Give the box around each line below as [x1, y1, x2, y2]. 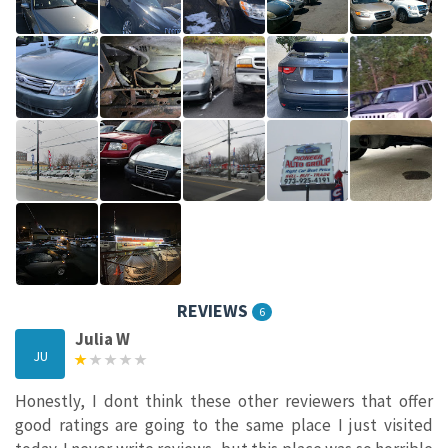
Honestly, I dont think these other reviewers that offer [15, 390, 433, 413]
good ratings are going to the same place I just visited [15, 414, 433, 437]
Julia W [75, 328, 130, 351]
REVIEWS [176, 298, 252, 322]
